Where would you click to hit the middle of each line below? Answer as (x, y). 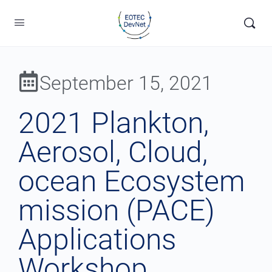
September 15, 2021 (126, 83)
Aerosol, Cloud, (113, 152)
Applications (97, 240)
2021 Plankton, (114, 123)
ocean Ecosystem (132, 181)
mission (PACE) (117, 210)
